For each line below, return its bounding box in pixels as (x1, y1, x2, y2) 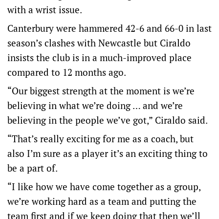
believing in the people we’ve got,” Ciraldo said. (7, 114, 208, 126)
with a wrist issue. (7, 3, 82, 16)
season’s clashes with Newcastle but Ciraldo (7, 37, 191, 49)
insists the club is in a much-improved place (7, 51, 192, 64)
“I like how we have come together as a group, (7, 180, 200, 193)
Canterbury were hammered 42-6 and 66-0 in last (7, 22, 212, 34)
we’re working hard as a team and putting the (7, 195, 197, 207)
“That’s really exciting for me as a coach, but (7, 132, 194, 145)
